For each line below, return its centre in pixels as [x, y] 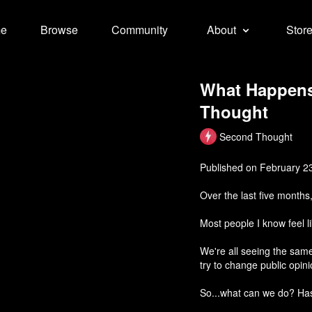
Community [139, 29]
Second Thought [256, 136]
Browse [59, 29]
